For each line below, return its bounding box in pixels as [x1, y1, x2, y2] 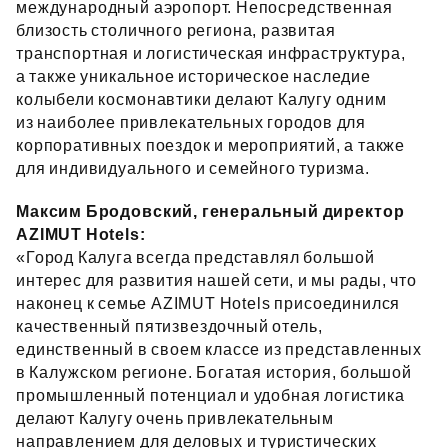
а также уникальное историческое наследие [16, 68, 372, 85]
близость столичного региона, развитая [16, 22, 336, 39]
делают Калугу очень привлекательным [16, 410, 335, 427]
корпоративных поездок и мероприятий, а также [16, 137, 406, 154]
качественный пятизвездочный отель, [16, 318, 323, 335]
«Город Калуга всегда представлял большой [16, 249, 376, 266]
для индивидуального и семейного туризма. [16, 160, 371, 177]
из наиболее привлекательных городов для [16, 114, 367, 131]
